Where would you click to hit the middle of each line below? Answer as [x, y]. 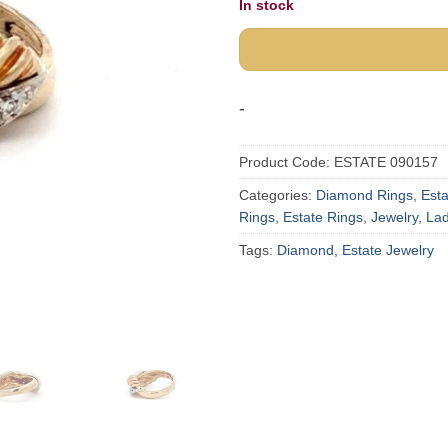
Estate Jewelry [388, 250]
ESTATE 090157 [386, 162]
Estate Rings [323, 217]
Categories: [277, 195]
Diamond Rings [364, 195]
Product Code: [286, 162]
